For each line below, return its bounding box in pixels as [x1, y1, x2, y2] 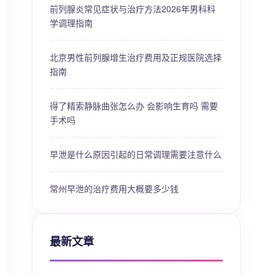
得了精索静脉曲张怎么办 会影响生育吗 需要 [50, 99, 218, 112]
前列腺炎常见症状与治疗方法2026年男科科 [50, 2, 215, 15]
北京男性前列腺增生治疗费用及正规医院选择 [50, 51, 222, 63]
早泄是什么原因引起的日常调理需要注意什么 [50, 148, 222, 160]
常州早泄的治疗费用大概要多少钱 [50, 182, 179, 195]
